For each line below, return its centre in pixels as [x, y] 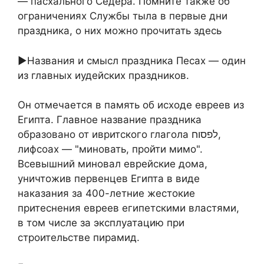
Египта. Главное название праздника [110, 120]
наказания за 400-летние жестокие [106, 194]
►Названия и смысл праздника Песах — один [132, 60]
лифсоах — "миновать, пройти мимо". [110, 149]
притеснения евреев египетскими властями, [128, 208]
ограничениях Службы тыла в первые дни [123, 16]
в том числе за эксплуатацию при [101, 223]
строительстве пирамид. [79, 238]
